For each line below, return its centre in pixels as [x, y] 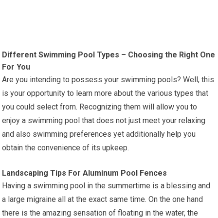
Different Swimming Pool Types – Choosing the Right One [109, 54]
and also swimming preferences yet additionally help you [99, 134]
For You [16, 67]
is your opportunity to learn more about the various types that [105, 93]
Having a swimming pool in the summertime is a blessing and [106, 185]
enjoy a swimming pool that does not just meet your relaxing [104, 120]
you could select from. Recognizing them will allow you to [100, 107]
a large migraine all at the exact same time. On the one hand [103, 199]
